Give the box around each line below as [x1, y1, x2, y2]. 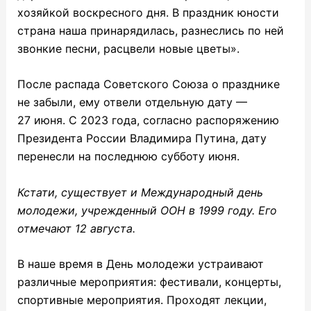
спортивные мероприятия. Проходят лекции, [17, 293, 267, 308]
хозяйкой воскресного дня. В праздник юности [17, 5, 279, 19]
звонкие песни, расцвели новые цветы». [17, 41, 239, 56]
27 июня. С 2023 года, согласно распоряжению [17, 113, 279, 128]
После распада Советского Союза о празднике [17, 77, 280, 92]
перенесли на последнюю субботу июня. [17, 149, 239, 164]
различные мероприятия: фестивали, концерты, [17, 275, 281, 289]
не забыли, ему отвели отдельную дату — [17, 95, 247, 110]
